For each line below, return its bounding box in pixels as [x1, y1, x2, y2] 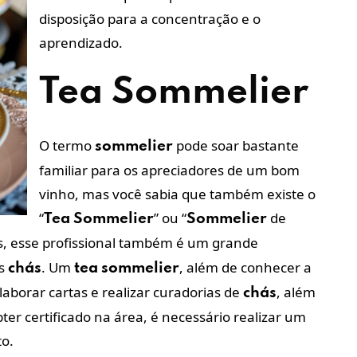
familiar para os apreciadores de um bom [39, 160, 300, 179]
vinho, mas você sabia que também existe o [39, 184, 316, 203]
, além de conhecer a [179, 257, 312, 277]
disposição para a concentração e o [39, 9, 261, 28]
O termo [39, 135, 95, 155]
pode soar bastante [173, 135, 299, 155]
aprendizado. [39, 33, 123, 52]
